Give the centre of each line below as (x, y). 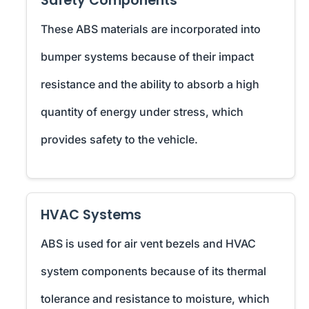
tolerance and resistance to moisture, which (155, 299)
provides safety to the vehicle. (119, 140)
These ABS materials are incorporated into (151, 29)
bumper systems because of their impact (147, 57)
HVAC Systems (91, 215)
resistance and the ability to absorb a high (150, 84)
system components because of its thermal (153, 271)
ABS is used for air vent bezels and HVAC (148, 244)
